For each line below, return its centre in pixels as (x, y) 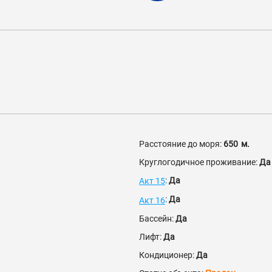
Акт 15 (152, 181)
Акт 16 (152, 200)
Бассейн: (157, 218)
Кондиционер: (168, 255)
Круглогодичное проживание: (199, 162)
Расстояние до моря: (181, 144)
